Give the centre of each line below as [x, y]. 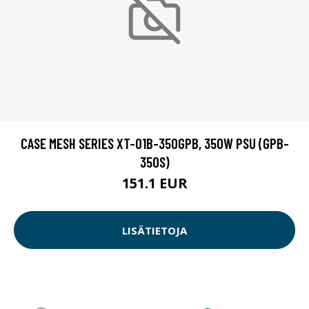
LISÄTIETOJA [154, 230]
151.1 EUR [154, 183]
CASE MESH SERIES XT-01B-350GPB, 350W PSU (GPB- [154, 143]
